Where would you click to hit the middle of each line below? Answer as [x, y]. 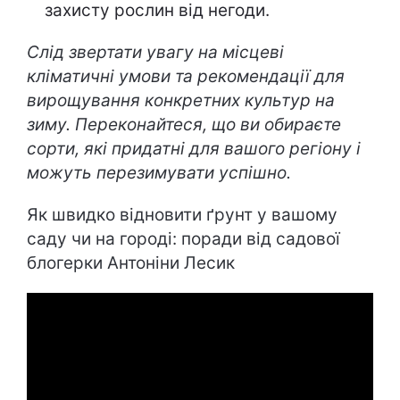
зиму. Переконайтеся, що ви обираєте [184, 125]
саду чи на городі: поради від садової [183, 239]
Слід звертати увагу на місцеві [155, 52]
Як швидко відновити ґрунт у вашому [182, 215]
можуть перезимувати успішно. [159, 173]
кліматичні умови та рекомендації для [186, 76]
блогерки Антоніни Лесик [131, 263]
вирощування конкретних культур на [181, 100]
